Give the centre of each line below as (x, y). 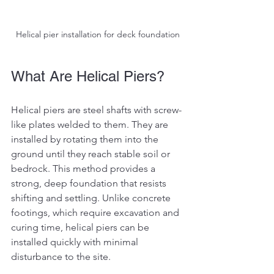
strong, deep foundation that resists (90, 183)
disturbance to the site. (61, 257)
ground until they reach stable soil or (92, 154)
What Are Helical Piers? (88, 76)
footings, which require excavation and (96, 213)
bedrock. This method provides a (84, 169)
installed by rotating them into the (86, 139)
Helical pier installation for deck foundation (98, 35)
